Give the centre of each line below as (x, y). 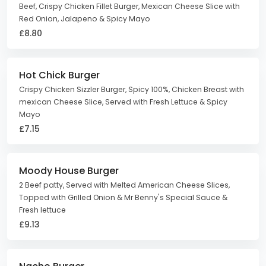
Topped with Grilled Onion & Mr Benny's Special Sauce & (123, 197)
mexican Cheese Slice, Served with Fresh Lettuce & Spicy (123, 102)
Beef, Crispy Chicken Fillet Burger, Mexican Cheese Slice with (129, 6)
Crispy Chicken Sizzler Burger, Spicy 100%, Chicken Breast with (132, 89)
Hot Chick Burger (59, 75)
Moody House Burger (69, 171)
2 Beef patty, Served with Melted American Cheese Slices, (124, 185)
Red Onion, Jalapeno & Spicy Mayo (85, 19)
